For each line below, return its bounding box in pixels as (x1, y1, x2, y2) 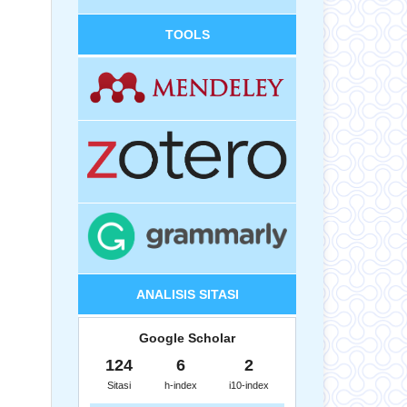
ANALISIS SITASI (135, 286, 239, 302)
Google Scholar (139, 330, 235, 345)
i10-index (228, 379, 269, 391)
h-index (164, 379, 197, 391)
